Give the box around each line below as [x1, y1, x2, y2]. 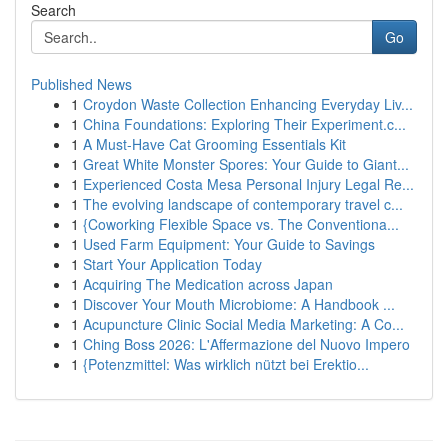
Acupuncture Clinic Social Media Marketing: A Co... [83, 314, 404, 334]
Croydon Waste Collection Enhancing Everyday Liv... [83, 94, 413, 114]
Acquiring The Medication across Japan [83, 274, 333, 294]
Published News [31, 74, 132, 94]
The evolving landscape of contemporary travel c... [83, 194, 403, 214]
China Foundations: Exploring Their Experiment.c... [83, 114, 406, 134]
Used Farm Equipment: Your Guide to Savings [83, 234, 375, 254]
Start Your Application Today [83, 254, 262, 274]
